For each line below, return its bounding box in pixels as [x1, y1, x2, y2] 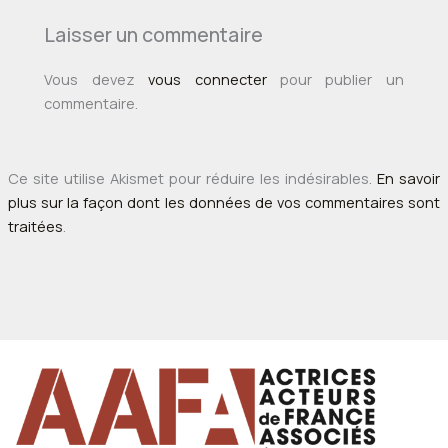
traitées [7, 215, 63, 236]
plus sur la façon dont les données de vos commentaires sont [7, 191, 441, 212]
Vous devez [44, 68, 149, 89]
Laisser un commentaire [44, 21, 264, 49]
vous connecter [148, 68, 267, 89]
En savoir [377, 167, 441, 188]
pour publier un [266, 68, 404, 89]
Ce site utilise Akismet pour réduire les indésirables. [7, 167, 378, 188]
